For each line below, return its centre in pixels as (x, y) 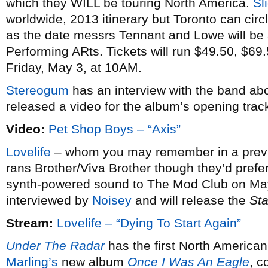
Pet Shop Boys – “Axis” (115, 129)
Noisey (112, 200)
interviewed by (49, 200)
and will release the (191, 200)
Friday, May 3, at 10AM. (74, 67)
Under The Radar (55, 246)
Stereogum (37, 90)
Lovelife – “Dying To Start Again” (149, 223)
